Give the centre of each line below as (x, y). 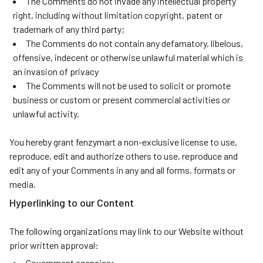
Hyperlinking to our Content (72, 203)
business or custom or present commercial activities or (122, 100)
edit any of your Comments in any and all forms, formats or (122, 170)
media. (23, 184)
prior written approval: (54, 245)
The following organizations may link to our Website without (127, 231)
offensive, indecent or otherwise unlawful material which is (128, 57)
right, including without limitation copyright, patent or (118, 15)
